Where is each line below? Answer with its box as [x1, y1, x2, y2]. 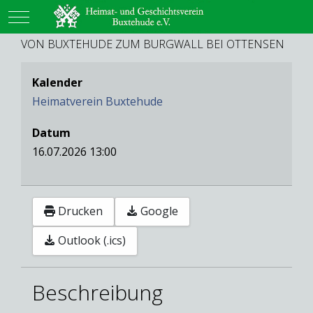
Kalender [32, 74, 82, 90]
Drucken [58, 203, 103, 219]
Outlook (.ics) [58, 233, 126, 249]
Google [140, 203, 178, 219]
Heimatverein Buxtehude [32, 93, 163, 109]
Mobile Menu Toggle [18, 8, 129, 24]
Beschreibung [32, 277, 163, 307]
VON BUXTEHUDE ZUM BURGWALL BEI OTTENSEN [21, 36, 284, 52]
